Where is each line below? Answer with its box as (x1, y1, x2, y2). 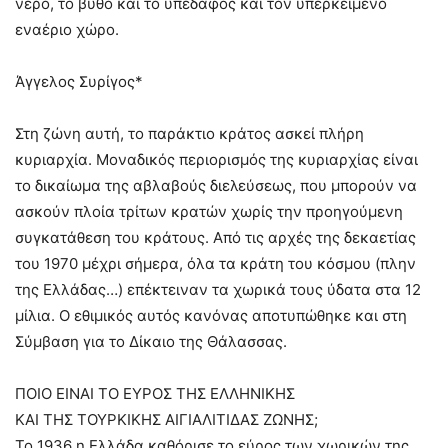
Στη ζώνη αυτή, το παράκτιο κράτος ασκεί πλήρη (15, 123, 364, 143)
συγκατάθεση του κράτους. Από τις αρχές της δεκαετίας (15, 227, 416, 247)
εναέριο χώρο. (15, 19, 119, 39)
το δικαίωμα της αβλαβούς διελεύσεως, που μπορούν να (15, 175, 417, 195)
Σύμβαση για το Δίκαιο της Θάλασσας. (15, 331, 287, 351)
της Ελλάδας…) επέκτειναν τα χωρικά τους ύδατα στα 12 (15, 279, 421, 299)
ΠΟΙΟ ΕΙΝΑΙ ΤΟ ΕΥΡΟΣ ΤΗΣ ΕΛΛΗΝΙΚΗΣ (15, 383, 295, 403)
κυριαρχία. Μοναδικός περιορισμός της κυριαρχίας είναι (15, 149, 418, 169)
